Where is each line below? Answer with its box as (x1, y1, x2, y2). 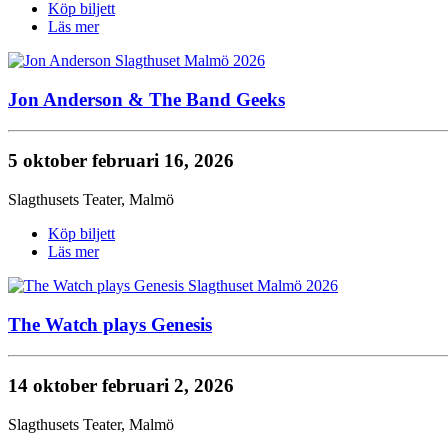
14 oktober (8, 375, 102, 397)
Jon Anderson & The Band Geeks (8, 89, 285, 110)
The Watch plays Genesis (8, 313, 212, 335)
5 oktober (8, 150, 92, 172)
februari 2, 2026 (102, 375, 234, 397)
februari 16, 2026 (92, 150, 234, 172)
